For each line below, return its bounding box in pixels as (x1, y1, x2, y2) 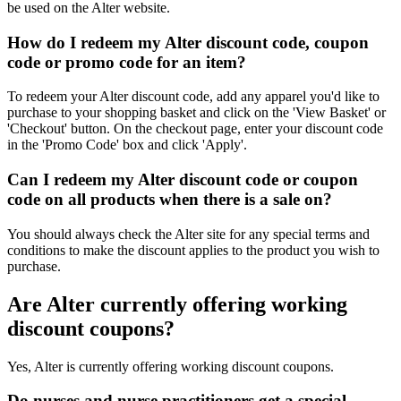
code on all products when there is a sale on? (7, 190, 332, 209)
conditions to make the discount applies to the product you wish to (7, 242, 380, 258)
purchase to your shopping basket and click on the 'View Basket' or (7, 105, 386, 121)
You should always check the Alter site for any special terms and (7, 226, 370, 242)
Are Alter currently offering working (7, 292, 347, 316)
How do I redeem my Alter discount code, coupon (7, 32, 369, 52)
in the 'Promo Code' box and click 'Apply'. (7, 137, 247, 153)
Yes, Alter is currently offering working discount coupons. (7, 358, 334, 374)
